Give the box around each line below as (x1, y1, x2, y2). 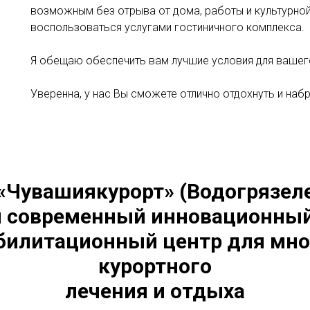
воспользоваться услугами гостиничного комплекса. (30, 21, 304, 35)
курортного (98, 254, 212, 279)
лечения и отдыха (65, 279, 245, 304)
